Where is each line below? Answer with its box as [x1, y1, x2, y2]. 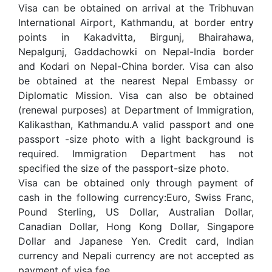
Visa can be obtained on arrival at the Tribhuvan [18, 1, 254, 14]
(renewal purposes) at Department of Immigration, [18, 103, 254, 116]
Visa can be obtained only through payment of [18, 176, 254, 189]
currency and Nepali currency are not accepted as [18, 249, 254, 262]
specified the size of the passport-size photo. [18, 161, 229, 174]
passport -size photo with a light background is [18, 132, 254, 145]
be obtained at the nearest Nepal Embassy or [18, 74, 254, 87]
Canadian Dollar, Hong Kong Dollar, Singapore [18, 220, 254, 233]
